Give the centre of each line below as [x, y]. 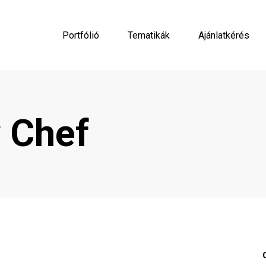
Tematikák [149, 35]
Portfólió [81, 35]
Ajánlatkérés [224, 35]
